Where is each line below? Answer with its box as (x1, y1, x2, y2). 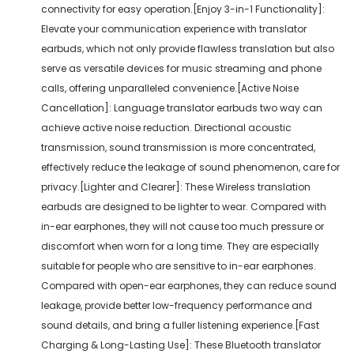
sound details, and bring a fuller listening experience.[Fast (41, 318, 319, 332)
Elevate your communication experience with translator (41, 21, 307, 36)
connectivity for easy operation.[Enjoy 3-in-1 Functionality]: (41, 2, 325, 16)
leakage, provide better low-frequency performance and (41, 298, 312, 312)
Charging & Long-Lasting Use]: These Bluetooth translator (41, 337, 321, 352)
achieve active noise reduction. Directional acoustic (41, 120, 292, 134)
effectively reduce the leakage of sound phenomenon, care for (41, 160, 340, 174)
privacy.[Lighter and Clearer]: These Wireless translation (41, 179, 311, 194)
